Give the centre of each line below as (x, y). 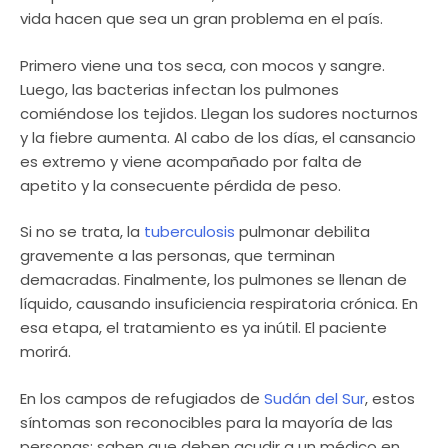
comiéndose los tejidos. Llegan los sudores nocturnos (219, 113)
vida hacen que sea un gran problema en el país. (201, 19)
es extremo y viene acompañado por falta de (191, 161)
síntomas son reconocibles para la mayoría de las (206, 422)
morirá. (45, 352)
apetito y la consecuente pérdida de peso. (180, 185)
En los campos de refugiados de (142, 398)
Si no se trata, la (82, 232)
